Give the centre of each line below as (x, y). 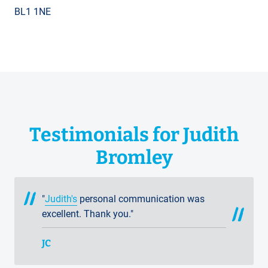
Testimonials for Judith (134, 134)
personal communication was (141, 199)
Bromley (134, 157)
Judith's (61, 199)
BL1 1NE (33, 12)
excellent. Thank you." (88, 214)
